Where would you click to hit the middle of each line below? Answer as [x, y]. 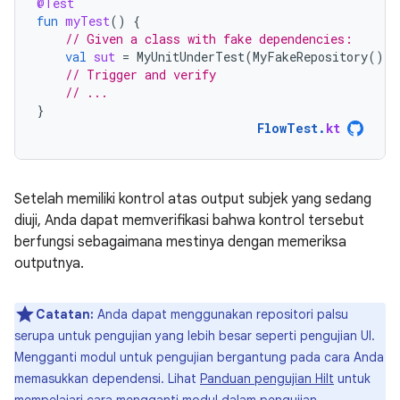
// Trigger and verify [141, 74]
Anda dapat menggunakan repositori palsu [221, 314]
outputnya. [49, 263]
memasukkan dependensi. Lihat [107, 378]
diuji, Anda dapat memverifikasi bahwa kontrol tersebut [189, 220]
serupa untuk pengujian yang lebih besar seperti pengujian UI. [195, 335]
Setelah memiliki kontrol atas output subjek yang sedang [193, 199]
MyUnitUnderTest [191, 56]
